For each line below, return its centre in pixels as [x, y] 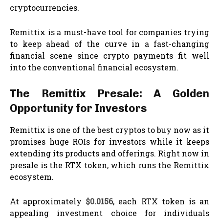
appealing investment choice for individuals [109, 213]
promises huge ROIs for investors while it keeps [109, 141]
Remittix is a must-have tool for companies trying [109, 32]
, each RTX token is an [161, 201]
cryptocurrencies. [44, 7]
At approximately [48, 201]
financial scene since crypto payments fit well [109, 55]
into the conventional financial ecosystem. [94, 67]
